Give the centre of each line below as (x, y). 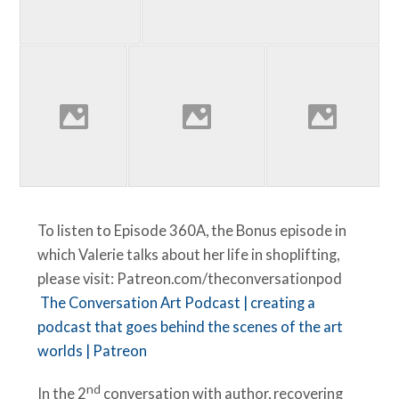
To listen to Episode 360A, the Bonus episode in (192, 231)
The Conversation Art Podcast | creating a (178, 303)
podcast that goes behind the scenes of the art (191, 327)
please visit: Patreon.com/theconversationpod (193, 279)
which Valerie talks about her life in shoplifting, (189, 255)
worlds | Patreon (93, 351)
